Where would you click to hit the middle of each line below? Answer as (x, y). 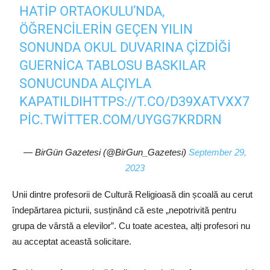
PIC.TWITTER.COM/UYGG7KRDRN (121, 120)
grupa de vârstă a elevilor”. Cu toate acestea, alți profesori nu (131, 226)
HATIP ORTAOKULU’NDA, (92, 11)
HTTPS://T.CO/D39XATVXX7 (166, 102)
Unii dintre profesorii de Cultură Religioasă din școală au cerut (132, 195)
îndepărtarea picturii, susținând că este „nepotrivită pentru (124, 210)
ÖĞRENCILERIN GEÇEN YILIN (106, 30)
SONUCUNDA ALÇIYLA (86, 84)
